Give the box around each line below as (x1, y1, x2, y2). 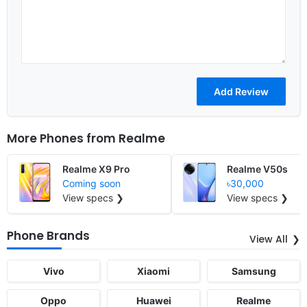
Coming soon (62, 177, 121, 189)
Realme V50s (227, 162, 288, 175)
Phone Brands (7, 227, 90, 244)
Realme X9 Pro (62, 162, 130, 175)
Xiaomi (137, 265, 170, 277)
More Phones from (7, 130, 119, 147)
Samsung (231, 265, 276, 277)
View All (249, 232, 288, 246)
